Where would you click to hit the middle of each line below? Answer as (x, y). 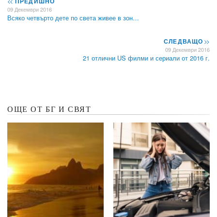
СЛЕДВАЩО (184, 41)
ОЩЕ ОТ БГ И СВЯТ (49, 109)
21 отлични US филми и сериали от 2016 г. (146, 58)
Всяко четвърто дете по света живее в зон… (73, 17)
